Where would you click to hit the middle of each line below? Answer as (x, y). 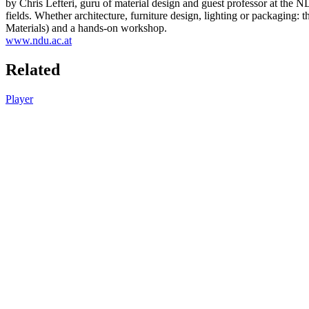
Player (19, 99)
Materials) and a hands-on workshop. (86, 28)
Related (33, 69)
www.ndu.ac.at (39, 40)
